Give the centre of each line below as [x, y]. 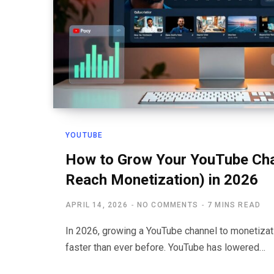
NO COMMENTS [168, 205]
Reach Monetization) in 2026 [162, 180]
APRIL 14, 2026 [97, 205]
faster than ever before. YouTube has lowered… [165, 247]
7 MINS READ [234, 205]
